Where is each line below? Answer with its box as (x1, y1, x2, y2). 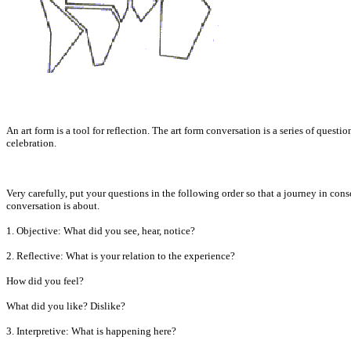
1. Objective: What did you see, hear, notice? (6, 225, 195, 237)
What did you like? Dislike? (6, 300, 125, 312)
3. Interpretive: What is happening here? (6, 325, 176, 337)
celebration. (6, 137, 56, 149)
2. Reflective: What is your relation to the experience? (6, 250, 235, 262)
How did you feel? (6, 275, 84, 287)
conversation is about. (6, 200, 100, 212)
